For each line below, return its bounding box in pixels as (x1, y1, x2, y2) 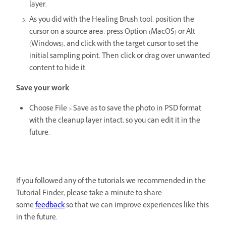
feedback (35, 200, 65, 212)
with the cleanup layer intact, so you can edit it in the (29, 115, 200, 127)
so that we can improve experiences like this (65, 200, 209, 212)
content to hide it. (29, 63, 87, 75)
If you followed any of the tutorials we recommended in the (16, 176, 206, 188)
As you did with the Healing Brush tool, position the (29, 14, 194, 26)
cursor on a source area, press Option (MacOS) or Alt (29, 26, 195, 38)
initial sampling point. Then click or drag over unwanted (29, 50, 210, 63)
